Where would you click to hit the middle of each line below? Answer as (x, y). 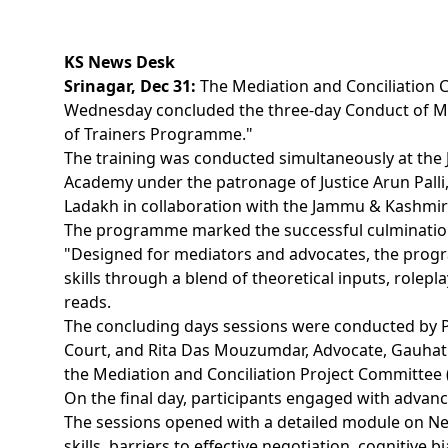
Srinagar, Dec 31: (130, 86)
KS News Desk (119, 62)
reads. (87, 302)
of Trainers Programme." (158, 134)
